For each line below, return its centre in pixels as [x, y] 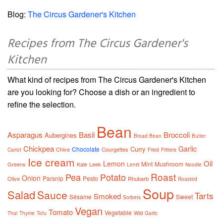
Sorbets [132, 197]
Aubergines [61, 135]
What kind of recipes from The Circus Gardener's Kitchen [107, 79]
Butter [199, 136]
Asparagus [25, 134]
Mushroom [169, 164]
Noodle [194, 164]
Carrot [14, 149]
